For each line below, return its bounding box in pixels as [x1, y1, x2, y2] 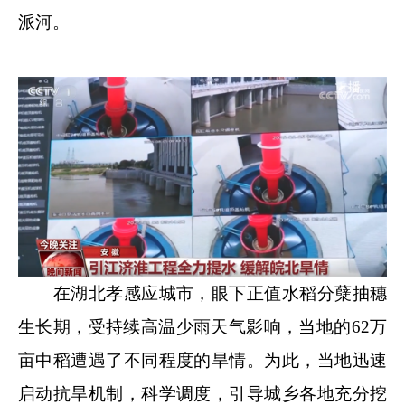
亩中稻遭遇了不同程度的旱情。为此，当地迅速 [18, 351, 387, 371]
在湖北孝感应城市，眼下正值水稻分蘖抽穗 [18, 284, 387, 304]
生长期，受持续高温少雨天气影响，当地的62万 [18, 317, 387, 337]
